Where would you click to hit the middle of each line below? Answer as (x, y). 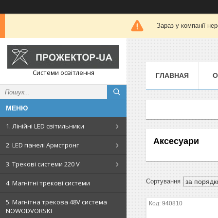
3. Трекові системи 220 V (43, 164)
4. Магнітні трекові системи (48, 183)
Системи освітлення (63, 73)
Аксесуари (176, 141)
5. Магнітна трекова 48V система (56, 202)
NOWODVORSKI (29, 211)
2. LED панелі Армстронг (42, 145)
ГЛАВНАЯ (172, 75)
